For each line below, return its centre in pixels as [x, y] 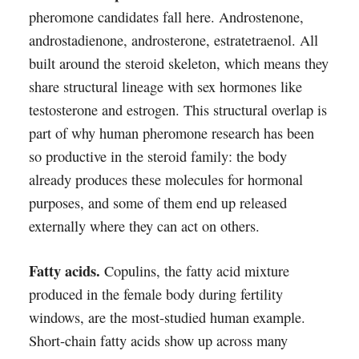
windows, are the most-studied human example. [167, 317]
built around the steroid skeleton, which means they [178, 63]
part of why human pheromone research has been [171, 133]
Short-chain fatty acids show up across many [158, 341]
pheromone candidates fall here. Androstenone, [166, 17]
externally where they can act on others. [144, 226]
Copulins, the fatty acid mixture [194, 271]
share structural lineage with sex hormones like [165, 87]
